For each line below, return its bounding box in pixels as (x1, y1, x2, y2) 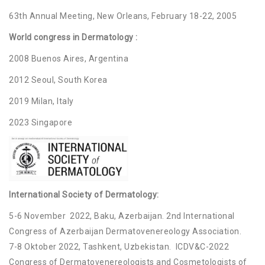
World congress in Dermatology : (9, 33, 138, 43)
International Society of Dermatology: (9, 190, 159, 200)
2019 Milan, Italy (9, 96, 74, 106)
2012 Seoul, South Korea (9, 75, 108, 85)
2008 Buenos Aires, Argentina (9, 54, 128, 64)
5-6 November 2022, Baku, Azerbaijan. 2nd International (9, 211, 235, 221)
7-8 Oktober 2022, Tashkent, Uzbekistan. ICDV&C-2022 (9, 242, 229, 252)
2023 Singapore (9, 118, 72, 128)
